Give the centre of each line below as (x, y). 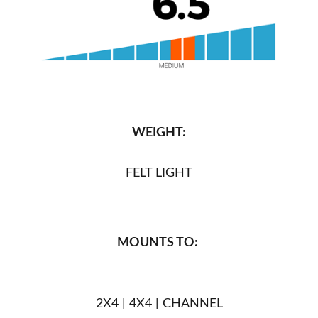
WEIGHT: (159, 132)
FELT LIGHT (159, 173)
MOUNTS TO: (159, 242)
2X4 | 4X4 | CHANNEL (159, 303)
